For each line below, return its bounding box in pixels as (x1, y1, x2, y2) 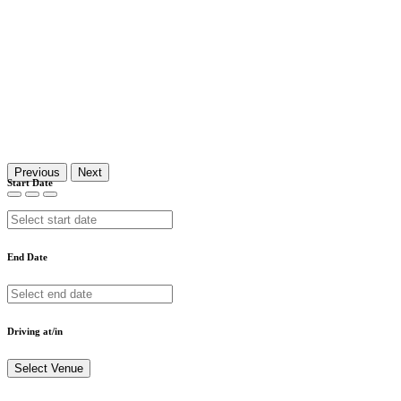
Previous (14, 165, 60, 179)
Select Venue (14, 361, 83, 375)
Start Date (7, 176, 53, 188)
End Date (7, 251, 47, 262)
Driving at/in (7, 325, 63, 337)
